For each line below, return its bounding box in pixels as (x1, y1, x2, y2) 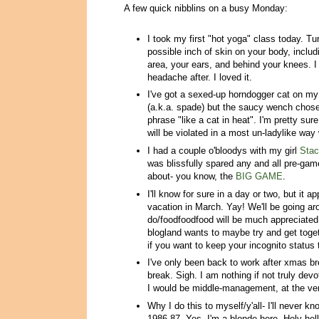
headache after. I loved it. (147, 71, 252, 83)
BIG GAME (236, 170, 283, 182)
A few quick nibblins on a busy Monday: (124, 3, 288, 14)
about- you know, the (147, 170, 236, 182)
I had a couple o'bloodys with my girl (147, 145, 300, 156)
